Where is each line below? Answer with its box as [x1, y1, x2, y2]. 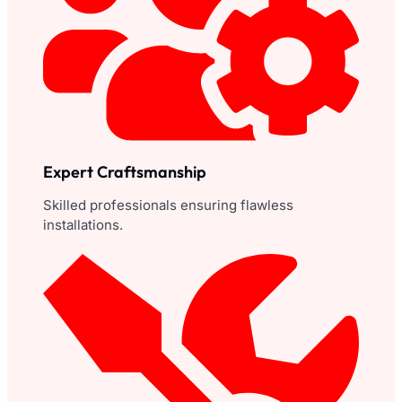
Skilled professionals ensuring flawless [43, 196, 293, 214]
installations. [43, 215, 123, 233]
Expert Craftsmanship [43, 161, 206, 182]
